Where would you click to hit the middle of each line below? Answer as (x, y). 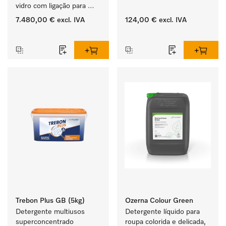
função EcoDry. (39, 36)
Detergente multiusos (50, 212)
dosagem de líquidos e (51, 26)
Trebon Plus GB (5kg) (50, 201)
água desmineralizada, (50, 16)
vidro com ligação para (51, 6)
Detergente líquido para (162, 212)
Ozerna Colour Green (159, 201)
